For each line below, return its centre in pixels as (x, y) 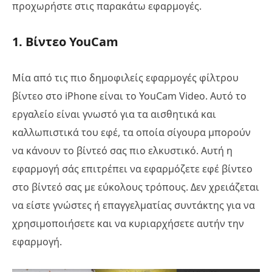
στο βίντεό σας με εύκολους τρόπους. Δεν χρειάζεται (136, 187)
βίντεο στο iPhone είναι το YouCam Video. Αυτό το (129, 96)
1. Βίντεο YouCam (65, 41)
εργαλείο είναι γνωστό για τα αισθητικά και (114, 114)
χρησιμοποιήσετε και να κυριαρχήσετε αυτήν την (128, 223)
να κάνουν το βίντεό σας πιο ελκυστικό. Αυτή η (122, 150)
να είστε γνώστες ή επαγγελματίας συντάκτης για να (134, 205)
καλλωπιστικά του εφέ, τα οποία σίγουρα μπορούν (131, 132)
